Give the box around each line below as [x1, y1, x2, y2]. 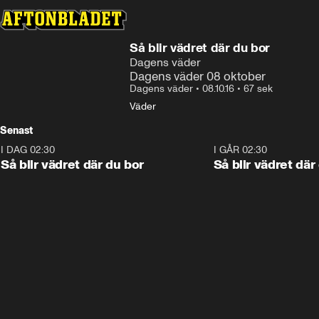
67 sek [244, 83, 273, 95]
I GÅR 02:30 [213, 144, 267, 156]
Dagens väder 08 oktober [130, 69, 266, 83]
